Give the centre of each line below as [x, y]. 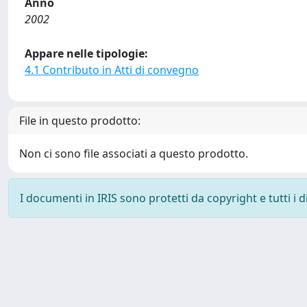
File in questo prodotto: [80, 121]
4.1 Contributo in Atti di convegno [112, 70]
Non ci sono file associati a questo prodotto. [134, 153]
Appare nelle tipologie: [86, 53]
